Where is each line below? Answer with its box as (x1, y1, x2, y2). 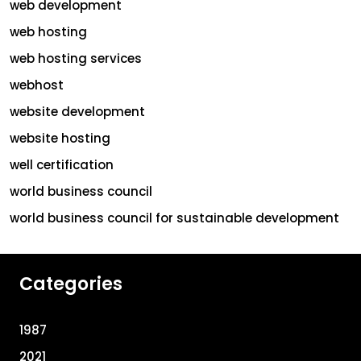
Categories (19, 271, 122, 297)
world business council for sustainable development (10, 209, 339, 226)
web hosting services (10, 49, 142, 67)
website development (10, 102, 145, 120)
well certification (10, 156, 114, 173)
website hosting (10, 129, 110, 147)
